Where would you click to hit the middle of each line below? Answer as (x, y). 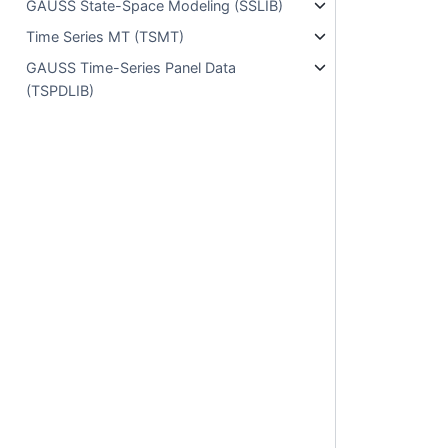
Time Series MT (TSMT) (105, 36)
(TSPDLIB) (60, 90)
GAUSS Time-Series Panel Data (131, 67)
